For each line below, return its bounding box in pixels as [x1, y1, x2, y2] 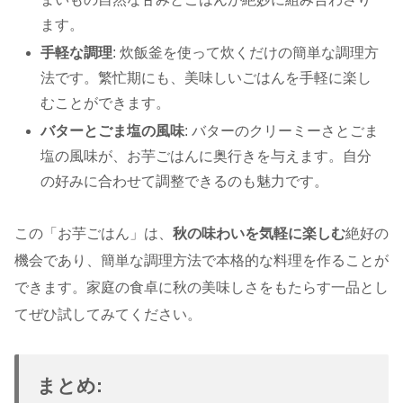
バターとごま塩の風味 [40, 123, 185, 139]
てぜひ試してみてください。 [14, 307, 201, 323]
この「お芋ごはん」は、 [14, 226, 173, 242]
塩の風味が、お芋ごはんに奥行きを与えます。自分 [40, 148, 372, 165]
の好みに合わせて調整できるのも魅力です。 [40, 174, 329, 190]
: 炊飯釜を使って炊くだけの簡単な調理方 [112, 45, 380, 61]
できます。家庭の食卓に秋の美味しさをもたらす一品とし [14, 280, 389, 296]
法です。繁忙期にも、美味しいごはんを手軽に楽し [40, 70, 372, 86]
